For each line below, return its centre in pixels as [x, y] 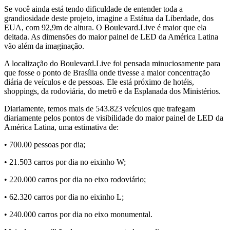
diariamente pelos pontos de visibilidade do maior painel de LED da [114, 118]
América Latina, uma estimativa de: [61, 127]
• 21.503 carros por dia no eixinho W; [65, 162]
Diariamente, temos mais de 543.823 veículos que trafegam [100, 109]
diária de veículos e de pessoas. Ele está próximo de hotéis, [99, 82]
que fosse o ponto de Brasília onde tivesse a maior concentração [107, 73]
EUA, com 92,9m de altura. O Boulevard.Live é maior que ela [105, 28]
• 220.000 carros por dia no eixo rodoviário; [75, 180]
